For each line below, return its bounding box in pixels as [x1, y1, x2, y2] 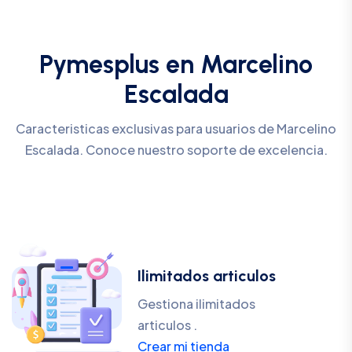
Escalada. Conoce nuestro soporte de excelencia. [24, 141, 328, 159]
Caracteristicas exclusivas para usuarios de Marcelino [16, 120, 336, 137]
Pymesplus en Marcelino [39, 49, 313, 79]
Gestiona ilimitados [137, 295, 255, 313]
